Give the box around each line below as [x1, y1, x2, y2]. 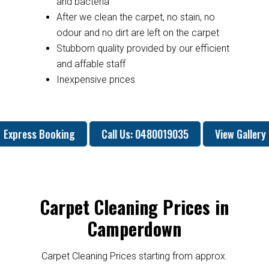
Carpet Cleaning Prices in [40, 193, 229, 220]
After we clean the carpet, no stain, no [56, 11, 215, 23]
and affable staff [56, 58, 125, 70]
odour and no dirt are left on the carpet [56, 26, 219, 38]
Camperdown [88, 214, 181, 242]
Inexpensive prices [56, 73, 135, 85]
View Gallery [214, 125, 266, 142]
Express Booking [3, 125, 75, 142]
